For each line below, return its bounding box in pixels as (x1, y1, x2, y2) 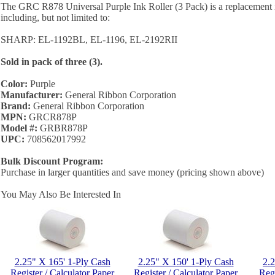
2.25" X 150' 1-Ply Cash (137, 257, 234, 267)
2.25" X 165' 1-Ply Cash (14, 257, 110, 267)
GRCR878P (26, 112, 77, 122)
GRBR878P (37, 123, 88, 133)
